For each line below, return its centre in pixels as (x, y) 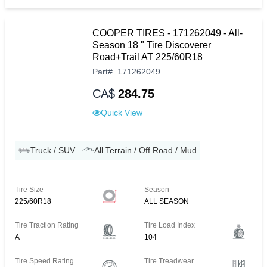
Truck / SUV (53, 150)
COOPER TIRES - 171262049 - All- (167, 33)
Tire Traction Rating (47, 226)
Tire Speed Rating (44, 261)
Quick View (122, 113)
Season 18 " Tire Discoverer (152, 45)
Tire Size (29, 190)
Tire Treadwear (169, 261)
